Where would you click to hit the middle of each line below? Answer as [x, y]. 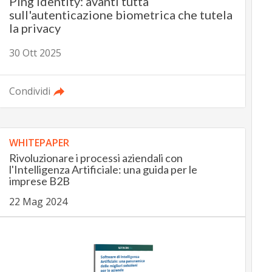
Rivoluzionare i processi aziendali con [96, 158]
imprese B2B [39, 181]
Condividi [29, 91]
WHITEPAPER [39, 143]
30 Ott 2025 [35, 53]
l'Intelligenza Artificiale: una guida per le [103, 170]
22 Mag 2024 [38, 202]
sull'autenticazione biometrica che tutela [121, 15]
